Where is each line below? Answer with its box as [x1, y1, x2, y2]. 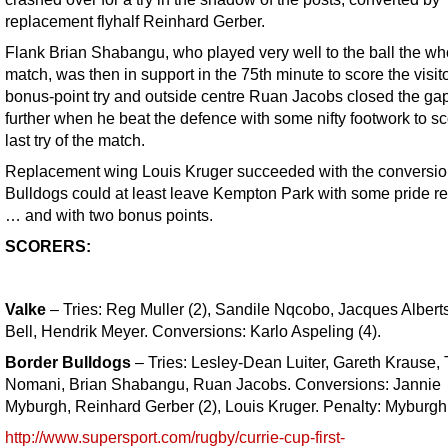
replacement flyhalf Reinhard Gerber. [5, 12, 265, 31]
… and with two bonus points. [5, 206, 213, 225]
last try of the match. [5, 131, 145, 150]
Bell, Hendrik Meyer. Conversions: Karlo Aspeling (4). [5, 321, 381, 340]
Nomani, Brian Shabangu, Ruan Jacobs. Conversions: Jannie [5, 374, 441, 393]
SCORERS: [5, 237, 91, 256]
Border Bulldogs [5, 352, 131, 371]
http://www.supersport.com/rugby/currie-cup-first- [5, 427, 345, 446]
